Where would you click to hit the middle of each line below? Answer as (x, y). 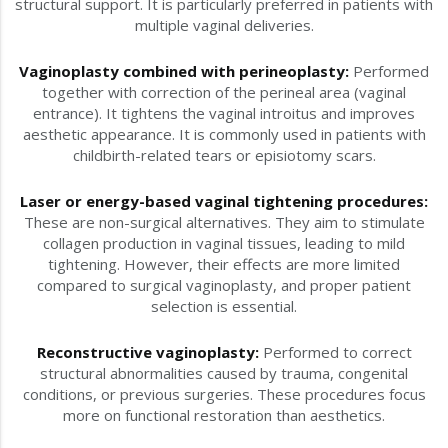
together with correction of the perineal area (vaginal (224, 92)
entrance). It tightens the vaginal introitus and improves (224, 113)
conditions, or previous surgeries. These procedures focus (224, 394)
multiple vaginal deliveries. (224, 25)
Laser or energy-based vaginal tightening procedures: (224, 201)
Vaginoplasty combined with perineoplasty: (184, 71)
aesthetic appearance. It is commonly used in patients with (224, 134)
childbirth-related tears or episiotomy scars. (224, 155)
